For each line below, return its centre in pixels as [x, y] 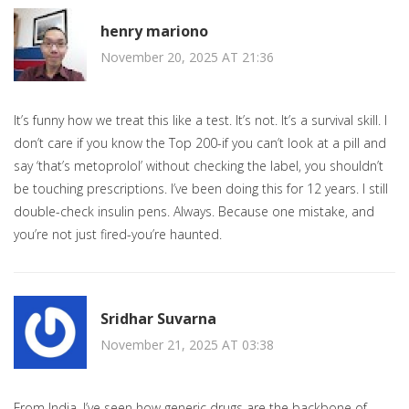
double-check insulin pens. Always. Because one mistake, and [194, 212]
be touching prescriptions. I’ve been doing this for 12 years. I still [201, 189]
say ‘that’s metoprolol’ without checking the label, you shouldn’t [199, 166]
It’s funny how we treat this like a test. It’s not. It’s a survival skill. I [200, 121]
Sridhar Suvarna [158, 318]
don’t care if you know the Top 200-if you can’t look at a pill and [200, 143]
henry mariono [154, 31]
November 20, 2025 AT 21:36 [187, 57]
